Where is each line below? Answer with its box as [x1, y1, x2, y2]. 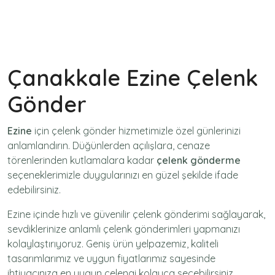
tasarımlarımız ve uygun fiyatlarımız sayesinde [7, 252, 215, 265]
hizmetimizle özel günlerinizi [116, 124, 241, 137]
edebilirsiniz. [7, 183, 61, 196]
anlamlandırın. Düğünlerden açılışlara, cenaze [7, 139, 210, 152]
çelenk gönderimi [133, 207, 209, 220]
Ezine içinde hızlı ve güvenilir [7, 207, 133, 220]
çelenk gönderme [157, 153, 241, 166]
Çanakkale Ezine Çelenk [7, 63, 258, 91]
